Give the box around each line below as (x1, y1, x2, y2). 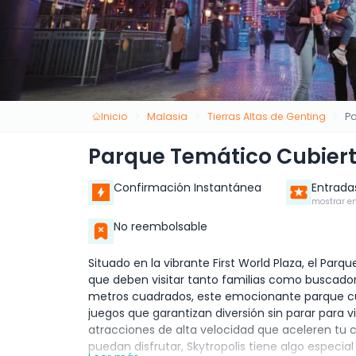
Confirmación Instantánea (114, 180, 261, 196)
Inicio (100, 109, 128, 123)
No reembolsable (114, 219, 207, 235)
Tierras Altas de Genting (207, 109, 326, 123)
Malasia (147, 109, 188, 123)
